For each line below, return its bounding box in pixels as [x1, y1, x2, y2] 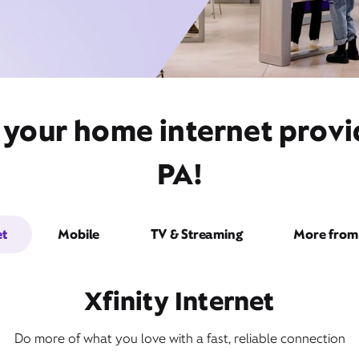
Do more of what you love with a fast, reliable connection [14, 330, 345, 347]
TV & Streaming [151, 226, 243, 243]
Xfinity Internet [84, 284, 275, 317]
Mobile [58, 226, 100, 243]
